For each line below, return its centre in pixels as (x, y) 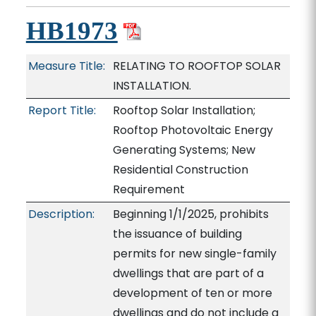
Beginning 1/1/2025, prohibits (190, 214)
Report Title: (62, 110)
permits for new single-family (194, 254)
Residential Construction (180, 170)
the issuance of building (177, 234)
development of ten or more (192, 293)
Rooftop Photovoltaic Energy (193, 130)
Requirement (148, 189)
